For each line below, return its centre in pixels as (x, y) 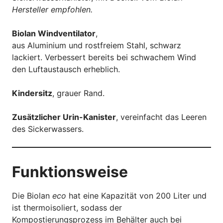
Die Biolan (32, 195)
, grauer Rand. (78, 93)
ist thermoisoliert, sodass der (67, 207)
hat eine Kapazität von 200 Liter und (136, 195)
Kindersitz (32, 93)
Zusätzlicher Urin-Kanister (64, 117)
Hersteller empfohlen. (52, 9)
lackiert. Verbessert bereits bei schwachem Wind (104, 57)
